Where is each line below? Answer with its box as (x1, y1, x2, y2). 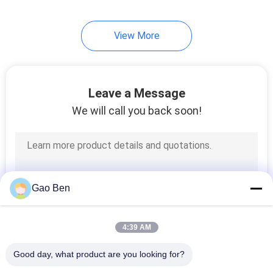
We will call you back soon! (71, 104, 202, 117)
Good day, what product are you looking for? (13, 249, 185, 259)
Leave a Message (88, 85, 185, 101)
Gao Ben (32, 183, 70, 193)
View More (113, 29, 160, 41)
